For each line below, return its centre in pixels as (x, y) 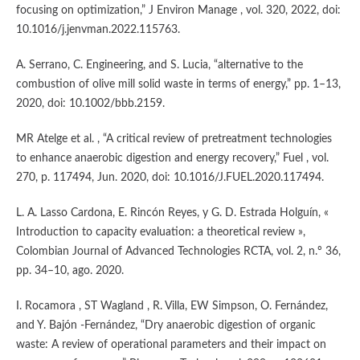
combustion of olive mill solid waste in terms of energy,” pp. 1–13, (178, 84)
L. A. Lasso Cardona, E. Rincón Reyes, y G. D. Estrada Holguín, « (172, 213)
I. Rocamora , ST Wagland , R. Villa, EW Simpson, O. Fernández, (172, 306)
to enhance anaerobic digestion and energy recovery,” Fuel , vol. (172, 158)
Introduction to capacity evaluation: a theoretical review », (160, 232)
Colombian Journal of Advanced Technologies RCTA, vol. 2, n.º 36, (178, 251)
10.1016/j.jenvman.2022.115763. (98, 29)
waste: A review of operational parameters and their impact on (171, 344)
